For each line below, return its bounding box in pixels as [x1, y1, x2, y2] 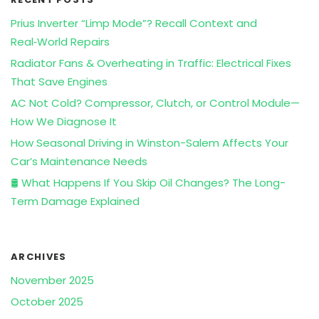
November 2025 [11, 273, 94, 288]
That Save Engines [11, 74, 108, 90]
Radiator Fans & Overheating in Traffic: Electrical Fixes [11, 56, 291, 71]
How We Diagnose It [11, 114, 117, 130]
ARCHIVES [11, 250, 67, 264]
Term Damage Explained [11, 194, 140, 209]
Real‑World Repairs [11, 34, 110, 50]
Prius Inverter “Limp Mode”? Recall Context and [11, 16, 257, 31]
